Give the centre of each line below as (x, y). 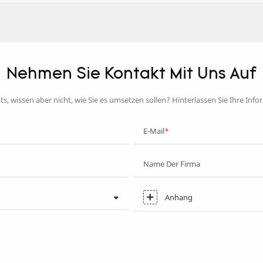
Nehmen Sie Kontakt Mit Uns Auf (131, 75)
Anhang (179, 197)
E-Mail (154, 131)
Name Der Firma (172, 163)
